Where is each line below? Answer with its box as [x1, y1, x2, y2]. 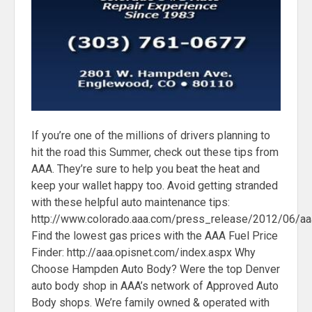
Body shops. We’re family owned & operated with [31, 295, 270, 309]
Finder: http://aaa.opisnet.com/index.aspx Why [31, 245, 256, 259]
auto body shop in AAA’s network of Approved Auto [31, 279, 279, 292]
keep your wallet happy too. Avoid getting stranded [31, 178, 278, 192]
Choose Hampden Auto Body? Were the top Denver [31, 262, 280, 276]
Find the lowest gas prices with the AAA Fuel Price [31, 228, 278, 242]
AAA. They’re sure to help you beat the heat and [31, 162, 260, 175]
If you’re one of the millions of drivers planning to [31, 128, 270, 142]
